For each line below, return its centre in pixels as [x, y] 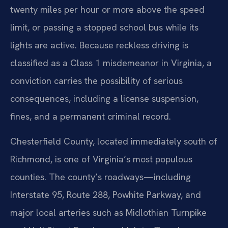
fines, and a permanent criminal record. [91, 117]
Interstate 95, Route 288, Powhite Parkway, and [106, 195]
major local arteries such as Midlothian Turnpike [108, 213]
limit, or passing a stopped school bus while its [104, 27]
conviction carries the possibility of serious [96, 81]
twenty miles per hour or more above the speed [107, 10]
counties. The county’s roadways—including [101, 177]
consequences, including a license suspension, [104, 99]
